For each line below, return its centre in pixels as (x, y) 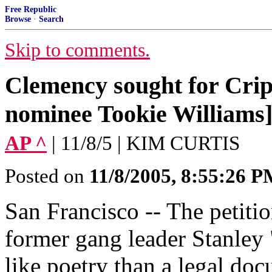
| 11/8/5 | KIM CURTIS (146, 143)
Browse (18, 19)
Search (51, 19)
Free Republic (31, 9)
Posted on (47, 176)
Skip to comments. (77, 50)
